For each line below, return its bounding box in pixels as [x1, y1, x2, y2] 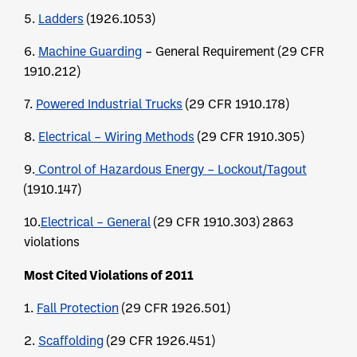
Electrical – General [41, 214, 151, 230]
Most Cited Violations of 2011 [24, 266, 194, 284]
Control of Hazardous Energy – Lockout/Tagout [35, 161, 307, 178]
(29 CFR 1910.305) [194, 128, 304, 145]
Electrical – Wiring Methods [38, 128, 194, 145]
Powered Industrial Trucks [36, 96, 182, 112]
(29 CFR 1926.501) [119, 300, 229, 316]
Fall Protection [37, 300, 119, 316]
